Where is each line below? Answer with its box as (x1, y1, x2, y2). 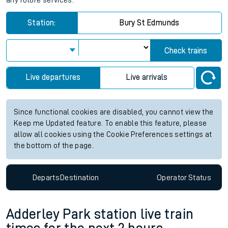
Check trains (164, 47, 208, 55)
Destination (60, 173, 99, 182)
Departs (32, 173, 60, 182)
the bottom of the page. (14, 142, 94, 150)
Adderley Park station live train (6, 207, 194, 222)
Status (188, 173, 211, 182)
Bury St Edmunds (120, 19, 180, 27)
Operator (156, 173, 187, 182)
